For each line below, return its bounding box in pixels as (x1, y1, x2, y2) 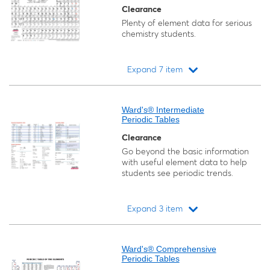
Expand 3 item (127, 203, 183, 214)
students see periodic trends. (121, 168, 233, 178)
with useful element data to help (121, 157, 247, 168)
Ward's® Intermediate (121, 105, 204, 115)
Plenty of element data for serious (121, 17, 252, 28)
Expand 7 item (127, 64, 183, 75)
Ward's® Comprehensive (121, 244, 216, 254)
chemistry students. (121, 28, 196, 39)
